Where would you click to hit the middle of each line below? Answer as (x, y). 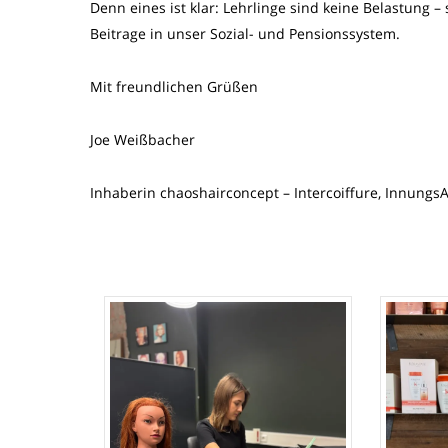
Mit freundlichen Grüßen (174, 86)
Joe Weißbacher (142, 139)
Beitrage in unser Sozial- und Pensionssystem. (245, 33)
